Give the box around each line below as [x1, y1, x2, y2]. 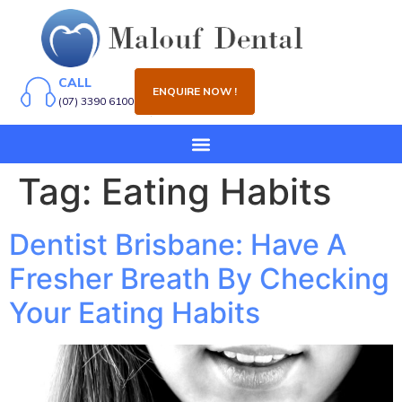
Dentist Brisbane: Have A [9, 227, 346, 263]
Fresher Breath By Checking [9, 261, 389, 297]
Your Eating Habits [9, 295, 260, 331]
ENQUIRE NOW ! [153, 84, 237, 99]
